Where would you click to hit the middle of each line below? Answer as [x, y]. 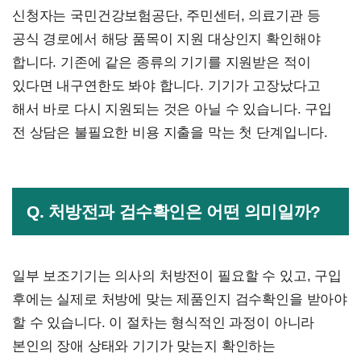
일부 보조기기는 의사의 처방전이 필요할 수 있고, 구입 [177, 276]
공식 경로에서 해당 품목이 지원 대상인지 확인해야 [166, 39]
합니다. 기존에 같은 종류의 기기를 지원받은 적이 [162, 63]
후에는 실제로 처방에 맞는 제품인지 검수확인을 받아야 [180, 300]
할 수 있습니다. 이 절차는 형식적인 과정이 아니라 [164, 323]
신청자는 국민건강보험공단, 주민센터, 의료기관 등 [166, 16]
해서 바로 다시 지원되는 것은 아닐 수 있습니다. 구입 [172, 110]
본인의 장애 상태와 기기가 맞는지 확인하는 [144, 346]
